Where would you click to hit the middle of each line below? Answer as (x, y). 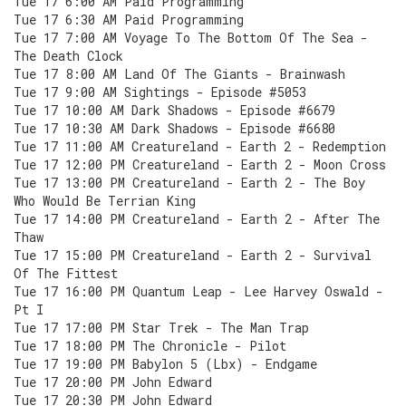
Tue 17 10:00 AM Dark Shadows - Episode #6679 (174, 110)
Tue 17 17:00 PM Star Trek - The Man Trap (161, 328)
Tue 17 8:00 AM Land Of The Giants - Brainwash (179, 74)
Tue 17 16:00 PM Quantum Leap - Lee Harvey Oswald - (198, 291)
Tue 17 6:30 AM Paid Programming (129, 19)
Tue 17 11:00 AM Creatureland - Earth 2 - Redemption (200, 146)
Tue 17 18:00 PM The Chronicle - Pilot (150, 346)
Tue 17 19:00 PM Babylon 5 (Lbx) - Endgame (165, 364)
